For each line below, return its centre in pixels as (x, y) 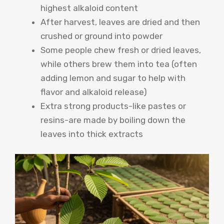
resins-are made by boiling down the (113, 120)
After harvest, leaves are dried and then (120, 22)
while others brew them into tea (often (119, 64)
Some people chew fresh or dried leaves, (121, 50)
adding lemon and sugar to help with (113, 78)
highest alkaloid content (89, 8)
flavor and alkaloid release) (94, 92)
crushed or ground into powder (101, 36)
